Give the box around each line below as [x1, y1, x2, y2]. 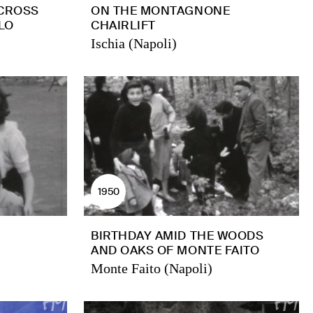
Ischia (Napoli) [91, 36, 177, 51]
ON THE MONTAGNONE [91, 3, 231, 18]
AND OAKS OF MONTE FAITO [91, 242, 260, 258]
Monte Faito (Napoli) [91, 261, 212, 276]
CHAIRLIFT [91, 17, 156, 33]
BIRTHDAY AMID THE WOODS [91, 228, 264, 243]
